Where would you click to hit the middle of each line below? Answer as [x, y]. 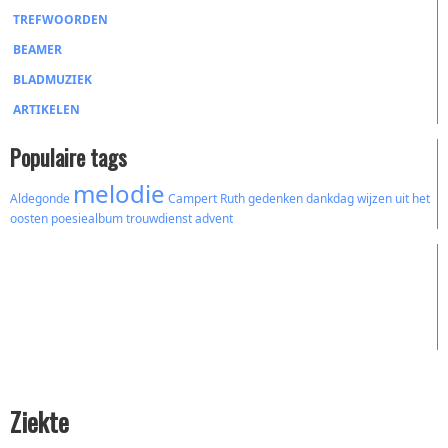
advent [214, 218]
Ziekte [39, 421]
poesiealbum [87, 218]
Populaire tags [68, 157]
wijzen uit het [393, 198]
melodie [119, 193]
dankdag [330, 198]
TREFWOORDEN [60, 19]
